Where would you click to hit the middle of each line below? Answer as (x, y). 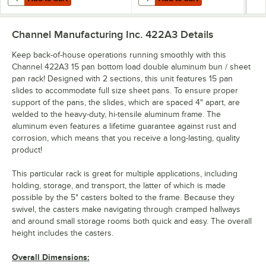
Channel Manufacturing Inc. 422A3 (95, 34)
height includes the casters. (63, 233)
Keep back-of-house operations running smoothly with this (119, 55)
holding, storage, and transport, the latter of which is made (119, 185)
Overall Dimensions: (51, 257)
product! (27, 150)
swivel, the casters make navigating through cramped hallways (126, 209)
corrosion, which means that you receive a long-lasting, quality (126, 138)
